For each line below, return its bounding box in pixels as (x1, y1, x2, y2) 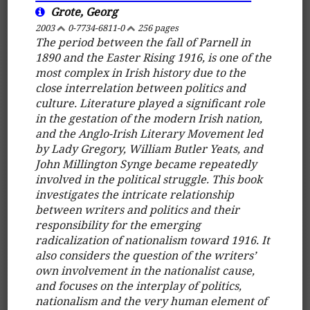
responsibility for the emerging (35, 217, 201, 232)
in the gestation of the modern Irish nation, (35, 110, 263, 126)
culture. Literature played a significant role (35, 95, 266, 111)
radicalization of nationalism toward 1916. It (35, 232, 271, 248)
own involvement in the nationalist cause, (35, 262, 255, 278)
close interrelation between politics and (35, 80, 246, 95)
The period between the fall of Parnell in (35, 34, 251, 50)
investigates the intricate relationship (35, 186, 235, 202)
